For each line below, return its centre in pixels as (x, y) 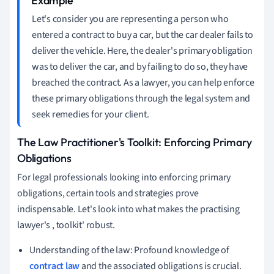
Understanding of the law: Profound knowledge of (129, 250)
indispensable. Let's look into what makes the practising (128, 209)
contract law (55, 266)
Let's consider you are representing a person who (130, 19)
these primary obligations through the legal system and (141, 98)
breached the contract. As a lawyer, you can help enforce (143, 82)
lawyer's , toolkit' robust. (66, 225)
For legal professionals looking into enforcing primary (124, 177)
